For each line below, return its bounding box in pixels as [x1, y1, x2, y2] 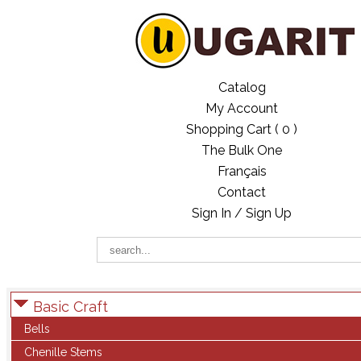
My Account [205, 101, 278, 116]
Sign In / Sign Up [192, 205, 292, 221]
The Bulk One [201, 143, 282, 158]
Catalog [218, 80, 266, 95]
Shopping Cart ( [186, 122, 279, 137]
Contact [218, 185, 266, 200]
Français [217, 164, 267, 179]
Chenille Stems [24, 346, 102, 359]
